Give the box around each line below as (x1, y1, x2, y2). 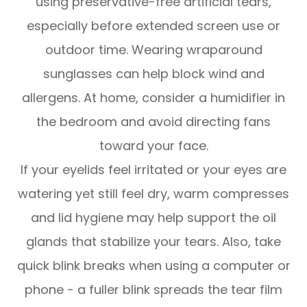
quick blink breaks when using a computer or (16, 257, 291, 275)
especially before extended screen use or (27, 17, 280, 35)
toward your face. (99, 137, 208, 155)
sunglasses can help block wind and (42, 65, 265, 83)
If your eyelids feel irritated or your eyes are (21, 161, 286, 179)
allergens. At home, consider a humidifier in (22, 89, 285, 107)
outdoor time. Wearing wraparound (45, 41, 262, 59)
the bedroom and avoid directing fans (36, 113, 271, 131)
